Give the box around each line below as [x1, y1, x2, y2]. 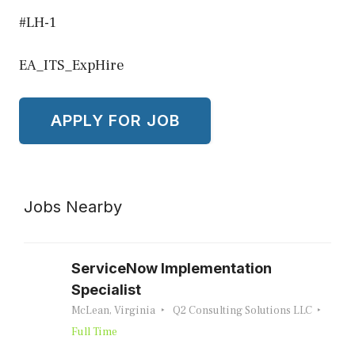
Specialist [71, 281, 141, 298]
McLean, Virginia [71, 303, 155, 318]
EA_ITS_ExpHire [19, 56, 124, 74]
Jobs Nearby [24, 197, 122, 216]
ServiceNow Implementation [71, 259, 272, 277]
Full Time [71, 324, 117, 339]
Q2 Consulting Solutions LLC [172, 303, 312, 318]
